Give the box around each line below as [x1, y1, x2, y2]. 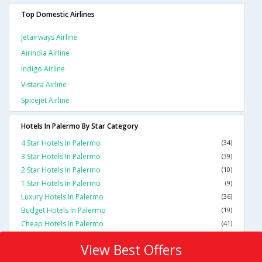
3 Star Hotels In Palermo [21, 151, 101, 162]
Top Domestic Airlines [21, 9, 95, 20]
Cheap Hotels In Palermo [21, 219, 104, 229]
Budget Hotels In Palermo [21, 205, 106, 216]
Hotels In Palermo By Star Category [21, 121, 138, 132]
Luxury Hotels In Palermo [21, 192, 104, 202]
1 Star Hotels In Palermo [21, 178, 101, 189]
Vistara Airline [21, 80, 67, 90]
